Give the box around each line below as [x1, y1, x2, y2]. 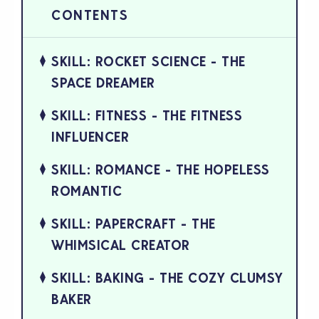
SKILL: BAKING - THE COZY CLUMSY [51, 269, 283, 287]
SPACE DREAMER [51, 74, 155, 92]
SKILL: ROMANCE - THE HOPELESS [51, 161, 270, 179]
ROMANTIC [51, 182, 122, 200]
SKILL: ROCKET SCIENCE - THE [51, 53, 246, 70]
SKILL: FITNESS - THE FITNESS [51, 107, 242, 125]
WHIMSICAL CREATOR [51, 236, 190, 254]
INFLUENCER [51, 128, 129, 146]
